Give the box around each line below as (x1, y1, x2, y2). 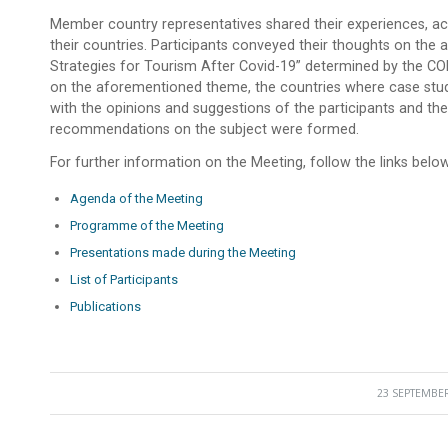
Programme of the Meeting (70, 218, 224, 234)
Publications (70, 299, 141, 315)
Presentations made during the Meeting (70, 245, 296, 261)
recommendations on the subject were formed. (50, 120, 359, 138)
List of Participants (70, 272, 178, 288)
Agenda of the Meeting (70, 191, 203, 207)
